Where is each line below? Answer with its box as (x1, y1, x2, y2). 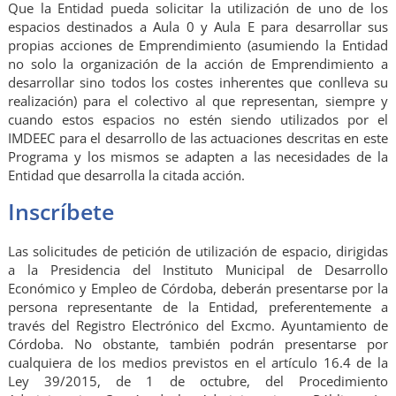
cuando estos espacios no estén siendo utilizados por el (7, 110, 389, 129)
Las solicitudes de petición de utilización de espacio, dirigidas (7, 241, 389, 260)
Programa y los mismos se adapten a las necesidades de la (7, 148, 389, 166)
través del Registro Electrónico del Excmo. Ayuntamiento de (7, 316, 389, 334)
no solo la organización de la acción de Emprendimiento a (7, 55, 389, 73)
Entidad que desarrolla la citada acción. (7, 166, 245, 185)
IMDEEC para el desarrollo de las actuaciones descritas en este (7, 129, 389, 148)
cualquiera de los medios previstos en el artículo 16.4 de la (7, 353, 389, 371)
